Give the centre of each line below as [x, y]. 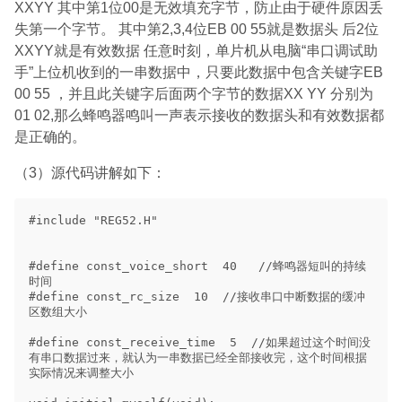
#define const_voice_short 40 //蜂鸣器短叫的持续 [197, 266]
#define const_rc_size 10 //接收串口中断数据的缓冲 [197, 297]
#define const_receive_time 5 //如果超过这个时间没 [200, 342]
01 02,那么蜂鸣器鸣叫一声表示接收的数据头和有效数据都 [199, 115]
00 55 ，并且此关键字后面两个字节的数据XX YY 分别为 [194, 94]
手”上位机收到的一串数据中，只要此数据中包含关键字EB [199, 72]
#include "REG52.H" [93, 220]
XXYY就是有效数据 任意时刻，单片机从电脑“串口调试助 [196, 51]
